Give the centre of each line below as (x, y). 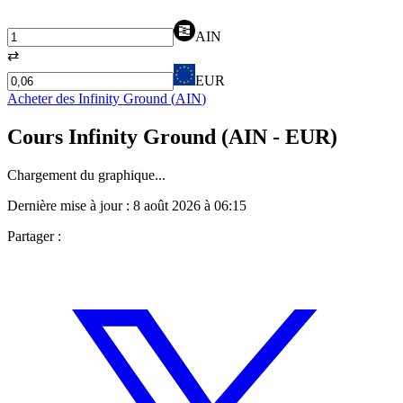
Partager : (34, 236)
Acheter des (43, 98)
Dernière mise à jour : (70, 205)
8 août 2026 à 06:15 (190, 205)
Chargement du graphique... (86, 175)
